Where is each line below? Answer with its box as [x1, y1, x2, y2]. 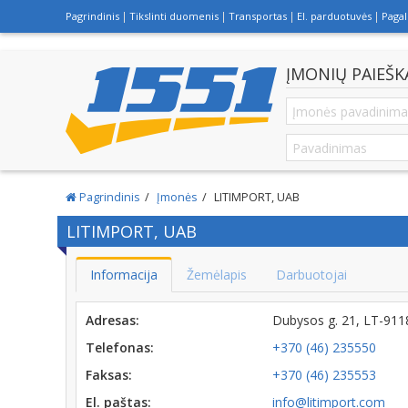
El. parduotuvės [297, 9, 372, 23]
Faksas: [86, 366, 132, 383]
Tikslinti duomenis [129, 9, 219, 23]
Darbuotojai [276, 266, 347, 283]
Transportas [229, 9, 287, 23]
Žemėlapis [187, 266, 247, 283]
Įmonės [157, 189, 198, 205]
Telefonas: [86, 339, 154, 356]
